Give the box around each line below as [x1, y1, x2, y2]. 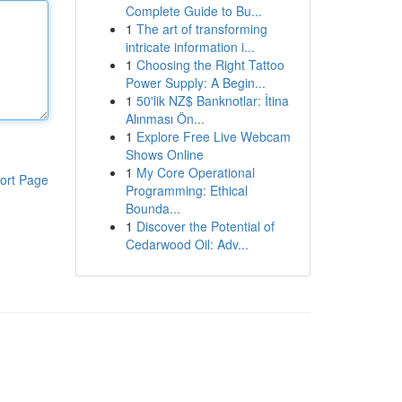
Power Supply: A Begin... [125, 74, 266, 92]
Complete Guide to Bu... [125, 2, 262, 20]
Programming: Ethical [125, 181, 248, 199]
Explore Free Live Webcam [135, 127, 291, 145]
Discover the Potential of [135, 217, 275, 235]
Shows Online [125, 145, 204, 163]
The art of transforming [135, 20, 267, 38]
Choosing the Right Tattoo [135, 56, 284, 74]
